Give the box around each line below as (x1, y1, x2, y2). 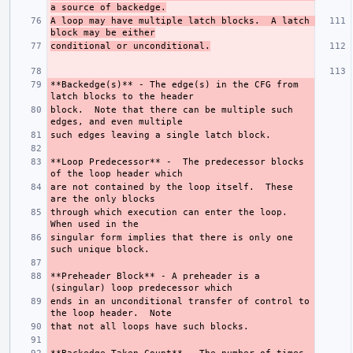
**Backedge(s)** (50, 79, 133, 90)
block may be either (50, 27, 155, 38)
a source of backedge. (50, 2, 166, 13)
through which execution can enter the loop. (50, 206, 288, 217)
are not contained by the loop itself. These (50, 181, 293, 192)
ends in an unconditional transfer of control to (50, 295, 310, 307)
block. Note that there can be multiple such (50, 104, 293, 115)
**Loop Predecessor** (50, 156, 161, 167)
